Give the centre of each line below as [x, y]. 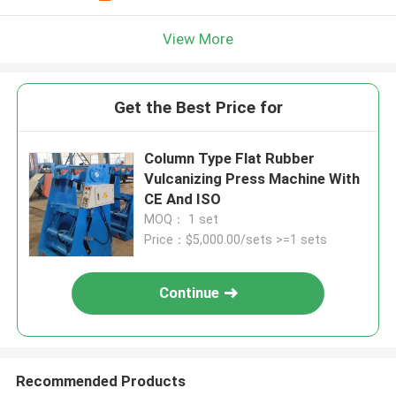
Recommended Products [100, 381]
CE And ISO [183, 199]
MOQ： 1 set [182, 220]
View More [198, 38]
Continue [190, 293]
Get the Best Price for [198, 108]
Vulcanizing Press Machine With [252, 179]
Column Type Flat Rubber [230, 159]
